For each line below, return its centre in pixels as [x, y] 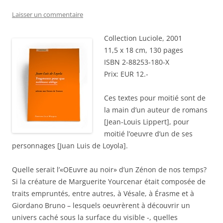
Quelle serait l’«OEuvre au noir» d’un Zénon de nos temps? [109, 170]
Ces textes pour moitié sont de [155, 98]
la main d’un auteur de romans [156, 110]
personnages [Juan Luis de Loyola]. [70, 146]
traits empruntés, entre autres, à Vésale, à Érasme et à [103, 194]
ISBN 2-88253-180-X [137, 62]
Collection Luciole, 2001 [143, 38]
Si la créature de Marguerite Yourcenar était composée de [109, 182]
